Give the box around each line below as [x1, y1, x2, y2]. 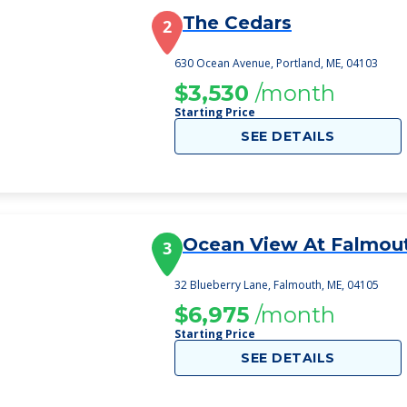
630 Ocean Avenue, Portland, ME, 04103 [174, 55, 378, 71]
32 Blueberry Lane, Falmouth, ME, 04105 [174, 277, 379, 293]
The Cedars [183, 12, 292, 34]
